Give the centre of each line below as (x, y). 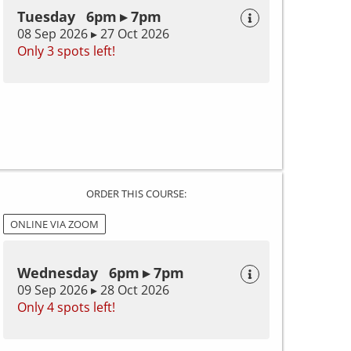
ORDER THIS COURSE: (136, 193)
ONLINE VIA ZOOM (54, 224)
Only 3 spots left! (66, 51)
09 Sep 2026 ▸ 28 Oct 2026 (93, 289)
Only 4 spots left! (66, 307)
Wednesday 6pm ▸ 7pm (101, 272)
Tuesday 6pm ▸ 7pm (89, 16)
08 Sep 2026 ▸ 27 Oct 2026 (93, 34)
